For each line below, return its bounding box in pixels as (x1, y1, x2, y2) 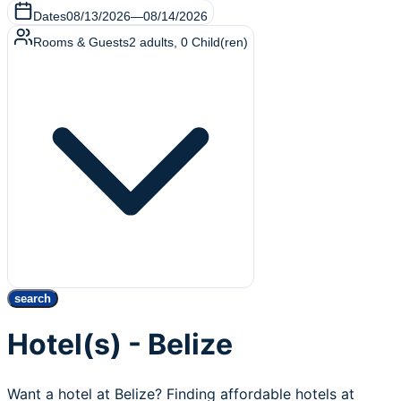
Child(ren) (192, 35, 248, 49)
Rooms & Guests (33, 35, 129, 49)
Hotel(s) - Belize (7, 327, 233, 363)
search (14, 292, 51, 305)
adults (140, 35, 174, 49)
